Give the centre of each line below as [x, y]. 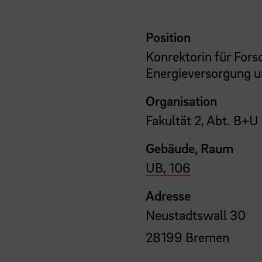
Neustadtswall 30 [196, 214]
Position [168, 37]
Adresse [168, 195]
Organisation [182, 100]
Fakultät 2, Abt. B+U [202, 120]
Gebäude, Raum [190, 148]
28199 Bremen [188, 237]
